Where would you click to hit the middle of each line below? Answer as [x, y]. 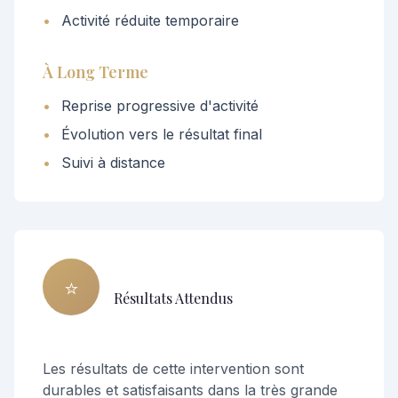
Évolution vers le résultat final [162, 134]
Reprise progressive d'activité [160, 106]
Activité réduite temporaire [150, 20]
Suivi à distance [113, 163]
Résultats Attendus [173, 298]
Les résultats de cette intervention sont [173, 369]
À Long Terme [96, 72]
